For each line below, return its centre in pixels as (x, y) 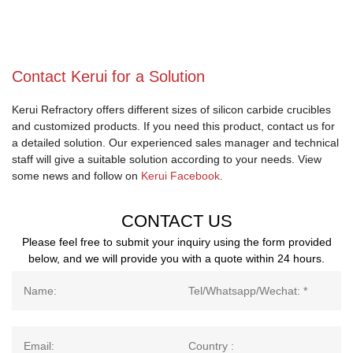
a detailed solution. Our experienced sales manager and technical (175, 143)
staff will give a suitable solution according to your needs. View (167, 160)
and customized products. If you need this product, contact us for (173, 126)
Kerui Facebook (180, 176)
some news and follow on (76, 176)
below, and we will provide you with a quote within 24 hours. (176, 259)
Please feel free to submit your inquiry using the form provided (176, 242)
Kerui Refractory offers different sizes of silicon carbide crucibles (171, 110)
